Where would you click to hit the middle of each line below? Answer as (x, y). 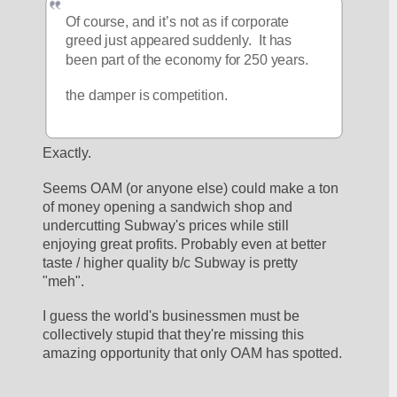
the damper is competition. (150, 95)
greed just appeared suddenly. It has (179, 40)
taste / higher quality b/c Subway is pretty (171, 262)
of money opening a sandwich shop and (168, 206)
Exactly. (69, 152)
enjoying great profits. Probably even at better (185, 244)
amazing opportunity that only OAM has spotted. (195, 354)
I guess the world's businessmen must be (171, 316)
